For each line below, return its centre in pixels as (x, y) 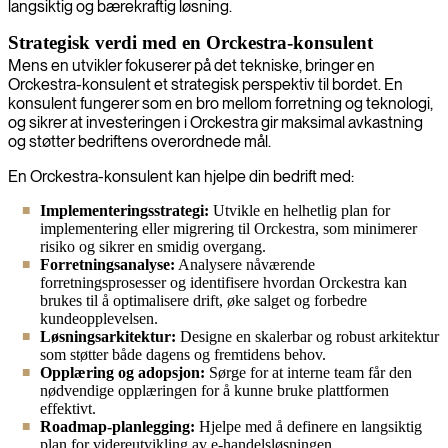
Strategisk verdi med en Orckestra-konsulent (190, 42)
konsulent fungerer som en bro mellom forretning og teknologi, (220, 103)
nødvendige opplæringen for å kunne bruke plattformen (214, 390)
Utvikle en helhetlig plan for (299, 210)
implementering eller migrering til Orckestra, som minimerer (228, 228)
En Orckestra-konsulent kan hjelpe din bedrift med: (181, 176)
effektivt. (68, 408)
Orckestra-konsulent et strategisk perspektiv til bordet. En (205, 84)
